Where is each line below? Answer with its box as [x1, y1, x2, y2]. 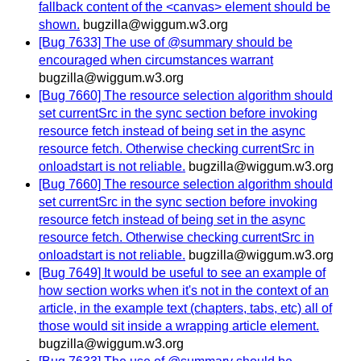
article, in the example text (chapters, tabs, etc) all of [39, 301, 332, 316]
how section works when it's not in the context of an [39, 284, 329, 298]
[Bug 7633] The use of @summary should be [39, 35, 293, 50]
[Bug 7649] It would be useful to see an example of [39, 266, 326, 280]
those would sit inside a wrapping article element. [39, 319, 319, 334]
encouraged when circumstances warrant [39, 53, 273, 68]
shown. [39, 18, 80, 32]
